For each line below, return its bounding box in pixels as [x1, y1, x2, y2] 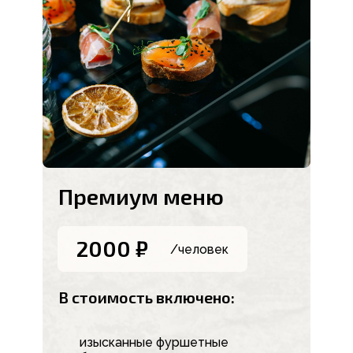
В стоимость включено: [58, 288, 235, 307]
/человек [170, 242, 229, 258]
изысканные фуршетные [80, 335, 229, 351]
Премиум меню [58, 183, 224, 210]
